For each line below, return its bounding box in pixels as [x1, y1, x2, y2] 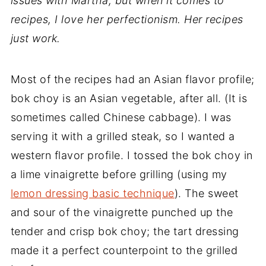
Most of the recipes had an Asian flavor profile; [10, 72, 255, 85]
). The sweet [174, 186, 239, 199]
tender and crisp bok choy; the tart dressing [10, 224, 239, 237]
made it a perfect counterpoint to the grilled [10, 243, 238, 256]
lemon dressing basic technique [10, 186, 175, 199]
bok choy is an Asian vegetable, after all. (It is [10, 91, 248, 104]
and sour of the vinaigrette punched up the [10, 205, 233, 218]
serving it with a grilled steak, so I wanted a [10, 129, 235, 142]
